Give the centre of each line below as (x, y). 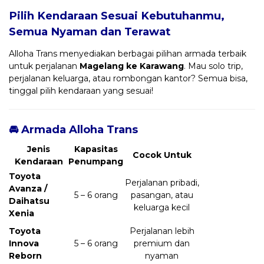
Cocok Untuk (162, 155)
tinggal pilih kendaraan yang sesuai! (81, 90)
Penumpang (96, 161)
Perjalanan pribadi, (162, 182)
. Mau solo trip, (213, 66)
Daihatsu (29, 201)
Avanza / (28, 188)
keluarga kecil (162, 207)
